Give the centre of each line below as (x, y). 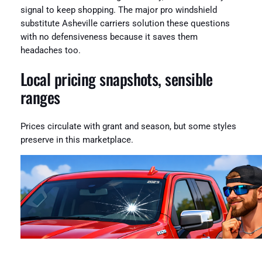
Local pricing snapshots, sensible (116, 79)
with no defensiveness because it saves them (109, 37)
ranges (40, 97)
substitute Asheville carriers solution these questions (125, 23)
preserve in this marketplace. (77, 140)
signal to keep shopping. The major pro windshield (118, 10)
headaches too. (50, 50)
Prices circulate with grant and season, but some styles (128, 126)
